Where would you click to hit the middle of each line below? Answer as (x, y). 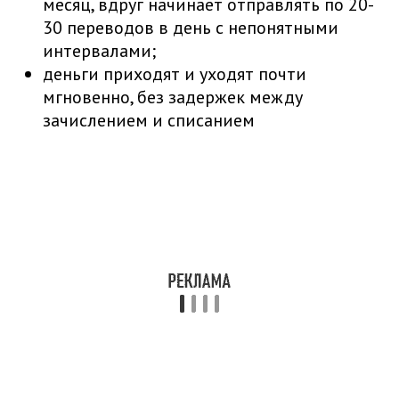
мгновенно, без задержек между (173, 97)
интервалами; (99, 50)
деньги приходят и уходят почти (175, 73)
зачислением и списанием (149, 120)
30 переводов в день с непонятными (191, 27)
